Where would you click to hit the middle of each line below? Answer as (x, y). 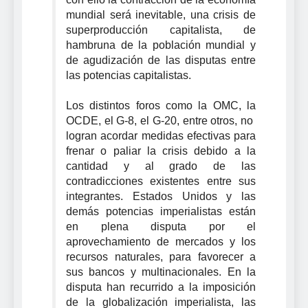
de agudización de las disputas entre (161, 60)
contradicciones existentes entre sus (161, 181)
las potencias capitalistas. (129, 75)
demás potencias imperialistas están (161, 211)
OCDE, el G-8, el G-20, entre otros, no (161, 120)
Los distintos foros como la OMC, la (161, 105)
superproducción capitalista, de (161, 30)
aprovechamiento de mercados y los (161, 241)
